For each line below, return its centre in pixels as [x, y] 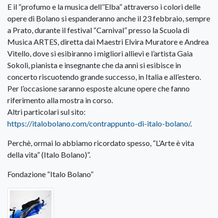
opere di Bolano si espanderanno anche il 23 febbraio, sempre [109, 18]
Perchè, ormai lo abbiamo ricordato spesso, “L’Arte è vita [101, 143]
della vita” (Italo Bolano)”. [49, 155]
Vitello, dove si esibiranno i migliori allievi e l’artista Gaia [100, 54]
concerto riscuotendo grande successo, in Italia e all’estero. [104, 77]
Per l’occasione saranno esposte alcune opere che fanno [99, 89]
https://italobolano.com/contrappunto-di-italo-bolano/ [99, 124]
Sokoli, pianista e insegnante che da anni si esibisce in [94, 65]
